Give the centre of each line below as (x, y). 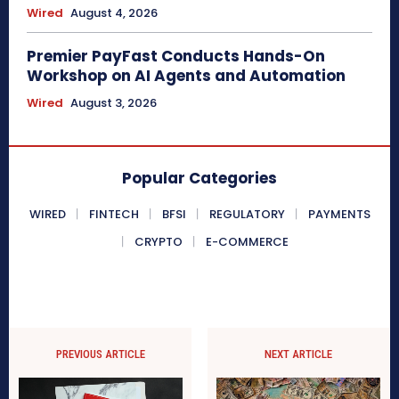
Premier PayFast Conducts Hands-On (176, 56)
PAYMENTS (339, 214)
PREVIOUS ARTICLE (101, 354)
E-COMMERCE (247, 241)
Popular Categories (199, 178)
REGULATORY (247, 214)
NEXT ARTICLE (298, 354)
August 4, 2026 (114, 12)
